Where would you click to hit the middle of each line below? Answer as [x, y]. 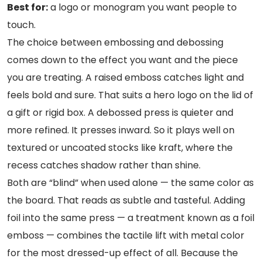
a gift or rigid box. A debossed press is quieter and [120, 112]
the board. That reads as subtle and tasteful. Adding [126, 200]
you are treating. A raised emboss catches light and [125, 77]
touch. [21, 25]
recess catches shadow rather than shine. [104, 165]
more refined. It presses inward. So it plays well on [121, 130]
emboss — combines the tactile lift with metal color [126, 235]
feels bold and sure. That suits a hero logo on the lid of [130, 95]
